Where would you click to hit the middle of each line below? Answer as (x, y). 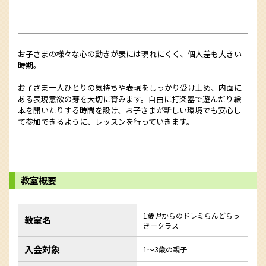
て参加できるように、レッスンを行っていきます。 (106, 121)
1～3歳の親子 (165, 249)
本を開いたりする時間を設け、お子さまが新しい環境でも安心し (129, 110)
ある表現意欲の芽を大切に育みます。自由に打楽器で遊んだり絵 (129, 99)
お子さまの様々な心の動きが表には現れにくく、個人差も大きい (130, 54)
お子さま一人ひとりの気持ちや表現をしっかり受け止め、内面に (130, 88)
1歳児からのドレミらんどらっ (191, 215)
